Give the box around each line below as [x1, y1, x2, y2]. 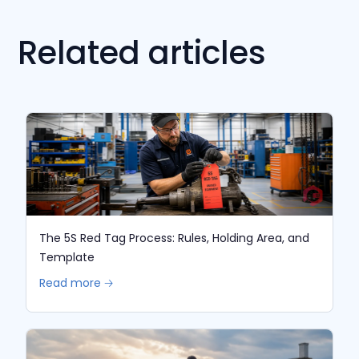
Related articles [18, 30, 267, 76]
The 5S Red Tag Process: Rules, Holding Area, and [39, 229, 310, 246]
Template [39, 248, 95, 265]
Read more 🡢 [39, 274, 114, 291]
